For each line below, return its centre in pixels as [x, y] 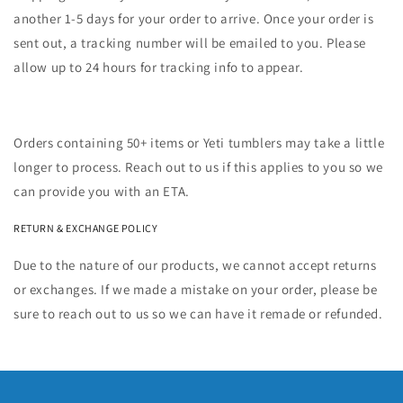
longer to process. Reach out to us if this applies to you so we [198, 167]
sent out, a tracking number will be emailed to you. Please [190, 43]
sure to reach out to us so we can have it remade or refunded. [198, 314]
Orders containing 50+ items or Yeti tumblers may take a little [199, 143]
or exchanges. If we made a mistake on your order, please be [196, 290]
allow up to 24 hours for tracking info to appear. [161, 67]
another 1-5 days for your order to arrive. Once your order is [194, 19]
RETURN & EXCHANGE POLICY [86, 228]
